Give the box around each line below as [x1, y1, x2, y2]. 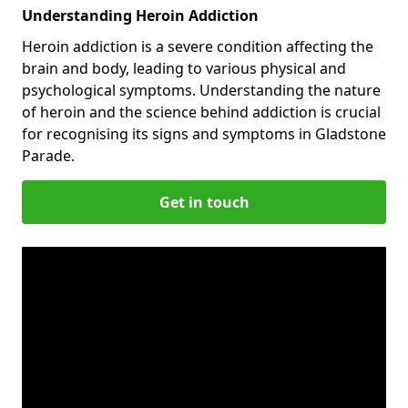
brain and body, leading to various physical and [22, 57, 346, 78]
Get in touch [158, 191, 250, 212]
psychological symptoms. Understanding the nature [22, 79, 381, 100]
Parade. [22, 145, 75, 166]
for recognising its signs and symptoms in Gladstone [22, 123, 386, 144]
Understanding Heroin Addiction [22, 5, 259, 25]
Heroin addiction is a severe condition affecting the [22, 36, 373, 56]
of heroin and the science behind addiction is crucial [22, 101, 381, 122]
